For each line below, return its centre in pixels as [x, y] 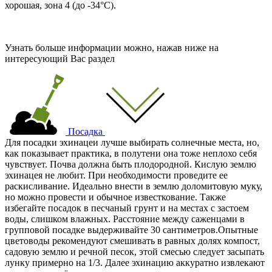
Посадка [85, 131]
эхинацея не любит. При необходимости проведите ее [116, 175]
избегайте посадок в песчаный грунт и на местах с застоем [127, 208]
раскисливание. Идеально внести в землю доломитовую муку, [134, 186]
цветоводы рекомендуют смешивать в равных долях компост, [132, 240]
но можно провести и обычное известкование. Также [115, 197]
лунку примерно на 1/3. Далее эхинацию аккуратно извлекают [135, 262]
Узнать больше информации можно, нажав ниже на [112, 47]
